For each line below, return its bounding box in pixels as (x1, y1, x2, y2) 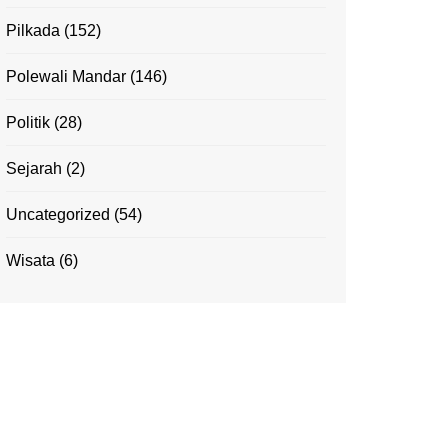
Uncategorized (6, 206, 110, 224)
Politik (6, 114, 50, 132)
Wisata (6, 252, 55, 270)
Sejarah (6, 160, 62, 178)
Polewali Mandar (6, 68, 126, 86)
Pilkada (6, 22, 60, 40)
